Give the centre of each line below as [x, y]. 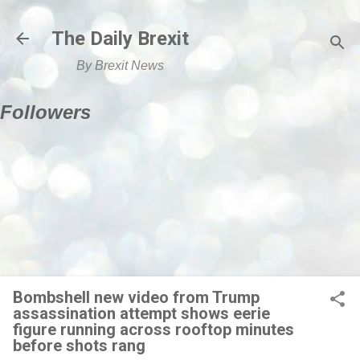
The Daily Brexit [120, 39]
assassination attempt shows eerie [141, 313]
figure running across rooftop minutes [153, 329]
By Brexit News [120, 65]
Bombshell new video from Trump [136, 297]
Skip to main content [180, 20]
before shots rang [79, 345]
